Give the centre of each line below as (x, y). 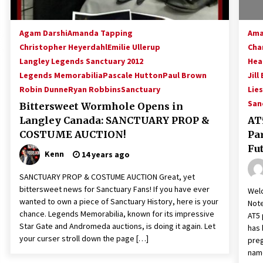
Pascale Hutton (133, 75)
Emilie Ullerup (134, 47)
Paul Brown (185, 75)
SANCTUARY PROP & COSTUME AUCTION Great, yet (107, 177)
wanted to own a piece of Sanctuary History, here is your (119, 201)
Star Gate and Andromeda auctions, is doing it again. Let (117, 226)
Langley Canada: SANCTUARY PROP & (114, 120)
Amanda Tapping (100, 33)
